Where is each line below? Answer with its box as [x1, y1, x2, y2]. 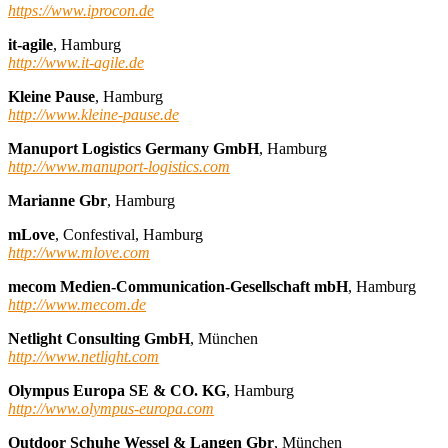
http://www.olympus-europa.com [8, 399, 214, 417]
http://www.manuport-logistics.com [8, 157, 230, 175]
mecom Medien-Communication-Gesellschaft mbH [8, 277, 348, 295]
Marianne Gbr [8, 191, 107, 209]
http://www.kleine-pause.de [8, 105, 179, 123]
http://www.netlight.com [8, 347, 159, 365]
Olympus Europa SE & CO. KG [8, 381, 226, 399]
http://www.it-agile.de [8, 53, 144, 71]
